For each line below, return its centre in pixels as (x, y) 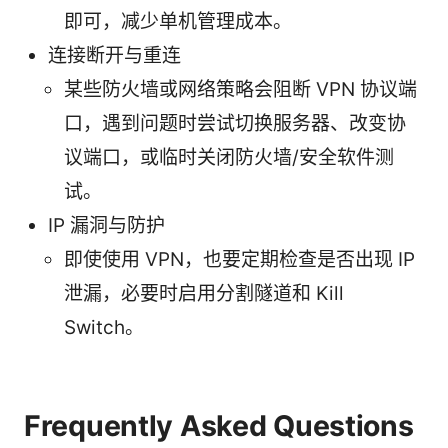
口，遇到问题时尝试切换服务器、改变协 (235, 123)
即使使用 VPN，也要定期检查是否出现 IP (239, 259)
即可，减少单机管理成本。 (178, 21)
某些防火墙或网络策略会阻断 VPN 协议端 (240, 89)
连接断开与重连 (114, 55)
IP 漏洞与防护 (106, 225)
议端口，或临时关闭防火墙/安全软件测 (229, 157)
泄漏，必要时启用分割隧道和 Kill (204, 293)
